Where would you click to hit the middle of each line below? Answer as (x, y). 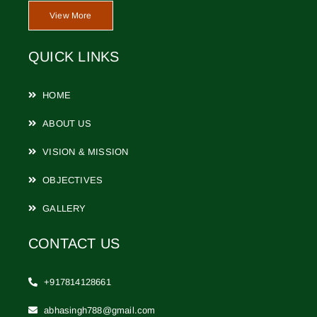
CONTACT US (74, 243)
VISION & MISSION (86, 151)
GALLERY (64, 208)
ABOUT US (67, 123)
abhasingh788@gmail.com (100, 310)
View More (70, 15)
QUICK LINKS (74, 56)
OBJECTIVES (73, 180)
